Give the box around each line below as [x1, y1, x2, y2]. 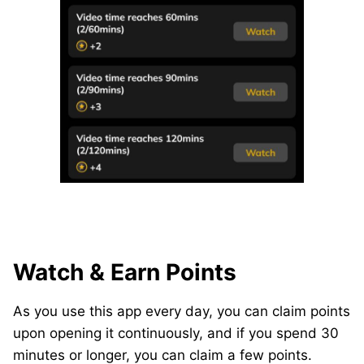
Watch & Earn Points [13, 258, 236, 286]
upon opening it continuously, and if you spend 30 [13, 325, 339, 341]
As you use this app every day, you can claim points [13, 303, 350, 319]
